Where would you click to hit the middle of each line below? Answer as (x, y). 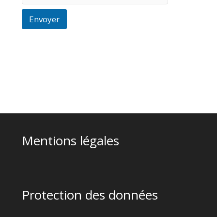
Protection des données (90, 194)
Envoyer (44, 19)
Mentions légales (70, 141)
